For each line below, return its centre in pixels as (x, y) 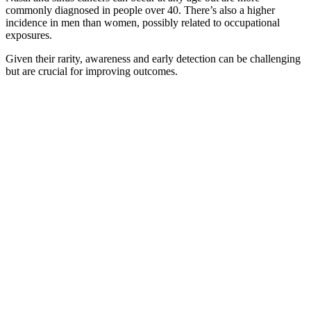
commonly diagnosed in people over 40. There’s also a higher (140, 10)
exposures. (29, 35)
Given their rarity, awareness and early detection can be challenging (153, 59)
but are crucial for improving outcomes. (92, 72)
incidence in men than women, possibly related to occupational (143, 23)
